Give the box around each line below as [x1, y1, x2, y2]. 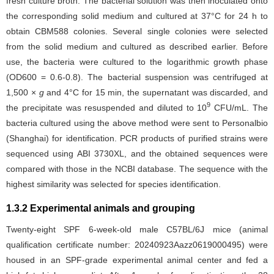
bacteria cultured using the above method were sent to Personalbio [6, 117, 268, 128]
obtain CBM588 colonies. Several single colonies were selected [6, 26, 268, 36]
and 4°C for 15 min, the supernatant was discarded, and [43, 87, 268, 97]
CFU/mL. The [210, 102, 268, 113]
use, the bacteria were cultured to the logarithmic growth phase [6, 56, 268, 67]
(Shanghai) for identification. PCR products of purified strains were [6, 133, 268, 143]
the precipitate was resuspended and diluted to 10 [6, 102, 207, 113]
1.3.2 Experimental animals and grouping [6, 202, 195, 213]
